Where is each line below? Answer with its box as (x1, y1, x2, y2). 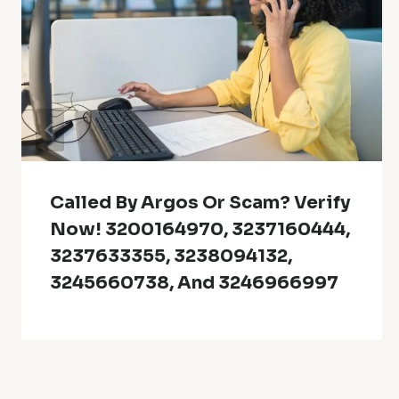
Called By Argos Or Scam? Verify (50, 191, 350, 214)
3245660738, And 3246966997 (50, 271, 338, 294)
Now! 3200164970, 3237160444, (50, 217, 350, 240)
